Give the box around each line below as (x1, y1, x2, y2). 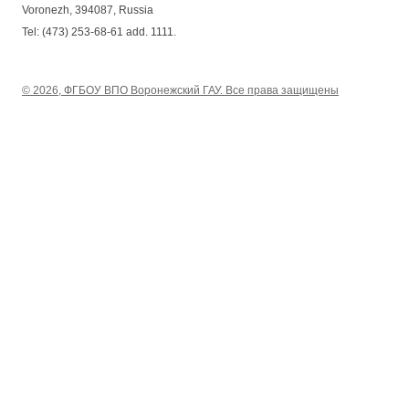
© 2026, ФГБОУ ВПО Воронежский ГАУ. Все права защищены (22, 83, 339, 97)
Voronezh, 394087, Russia (22, 3, 153, 16)
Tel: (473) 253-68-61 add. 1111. (22, 25, 176, 38)
